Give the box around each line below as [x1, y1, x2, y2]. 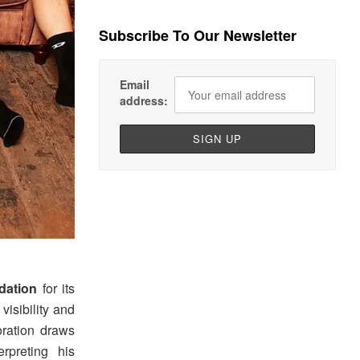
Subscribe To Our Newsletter [99, 25, 297, 47]
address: [120, 92, 169, 109]
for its [37, 278, 76, 297]
